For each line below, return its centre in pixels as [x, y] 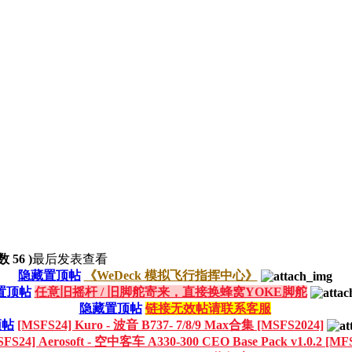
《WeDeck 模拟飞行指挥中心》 [170, 275]
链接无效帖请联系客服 [208, 308]
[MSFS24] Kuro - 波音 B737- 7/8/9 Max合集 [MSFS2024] [170, 324]
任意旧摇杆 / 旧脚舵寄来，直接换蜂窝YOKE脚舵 [170, 291]
